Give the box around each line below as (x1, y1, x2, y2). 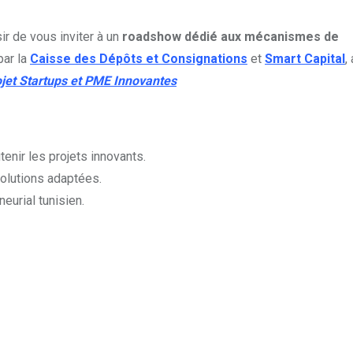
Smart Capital (265, 51, 345, 67)
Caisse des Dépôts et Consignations (30, 51, 247, 67)
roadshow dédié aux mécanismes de (122, 29, 339, 45)
